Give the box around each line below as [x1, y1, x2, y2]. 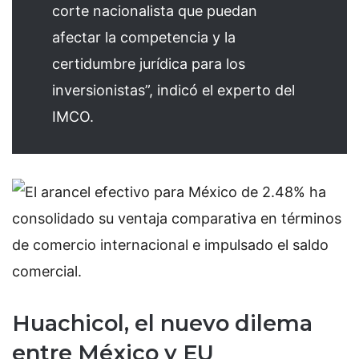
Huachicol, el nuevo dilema [12, 310, 313, 337]
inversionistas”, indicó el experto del [52, 82, 295, 99]
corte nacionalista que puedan [52, 2, 257, 20]
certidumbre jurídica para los [52, 55, 245, 73]
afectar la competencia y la [52, 29, 236, 46]
